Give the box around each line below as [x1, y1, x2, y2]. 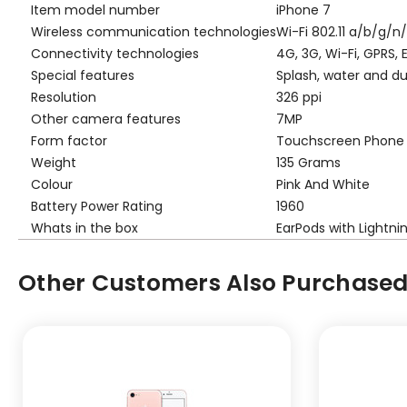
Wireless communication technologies [31, 22, 276, 41]
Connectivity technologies [31, 44, 199, 63]
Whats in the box [31, 218, 138, 237]
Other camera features [31, 109, 181, 128]
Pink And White [276, 174, 370, 194]
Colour [31, 174, 73, 194]
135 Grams [276, 153, 341, 172]
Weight [31, 153, 76, 172]
